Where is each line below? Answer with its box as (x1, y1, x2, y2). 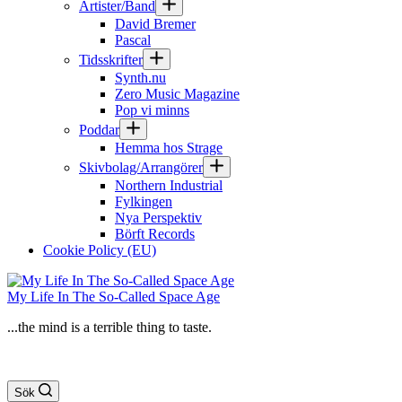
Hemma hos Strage (115, 140, 223, 155)
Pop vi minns (115, 102, 189, 118)
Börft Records (115, 226, 195, 241)
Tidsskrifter (79, 52, 143, 67)
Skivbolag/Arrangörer (79, 160, 203, 175)
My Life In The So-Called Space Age (7, 289, 220, 304)
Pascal (115, 32, 151, 48)
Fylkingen (115, 194, 172, 209)
